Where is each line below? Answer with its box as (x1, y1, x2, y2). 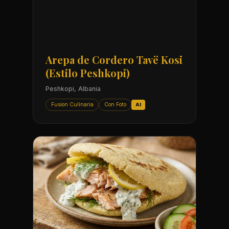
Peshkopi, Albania (45, 85, 101, 93)
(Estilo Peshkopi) (45, 66, 130, 80)
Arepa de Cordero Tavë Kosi (45, 53, 182, 67)
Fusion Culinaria (51, 101, 94, 108)
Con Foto (104, 101, 126, 108)
